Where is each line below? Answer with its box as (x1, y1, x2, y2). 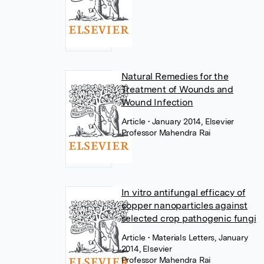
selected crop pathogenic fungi (121, 213, 256, 224)
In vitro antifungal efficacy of (121, 187, 246, 198)
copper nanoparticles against (121, 200, 248, 211)
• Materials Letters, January (148, 233, 248, 242)
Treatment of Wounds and (121, 84, 234, 95)
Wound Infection (121, 97, 193, 108)
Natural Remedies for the (121, 71, 229, 82)
